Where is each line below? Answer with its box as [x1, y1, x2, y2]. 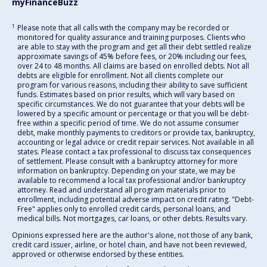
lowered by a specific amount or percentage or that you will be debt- [17, 108, 249, 119]
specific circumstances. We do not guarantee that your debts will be [17, 99, 245, 110]
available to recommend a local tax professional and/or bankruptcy [17, 175, 246, 186]
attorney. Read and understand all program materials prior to [17, 185, 226, 195]
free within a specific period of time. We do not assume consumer [17, 118, 239, 129]
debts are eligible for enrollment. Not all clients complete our [17, 70, 223, 81]
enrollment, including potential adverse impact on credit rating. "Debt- [17, 194, 254, 205]
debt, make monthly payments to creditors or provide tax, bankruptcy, [17, 128, 255, 138]
